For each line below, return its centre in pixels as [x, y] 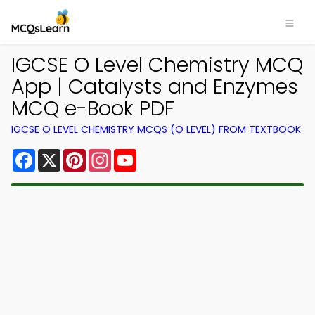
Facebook [63, 154]
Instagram [140, 154]
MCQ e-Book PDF [93, 108]
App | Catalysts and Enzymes [155, 86]
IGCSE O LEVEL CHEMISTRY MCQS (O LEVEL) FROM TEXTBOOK [156, 129]
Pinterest [111, 154]
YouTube [160, 154]
